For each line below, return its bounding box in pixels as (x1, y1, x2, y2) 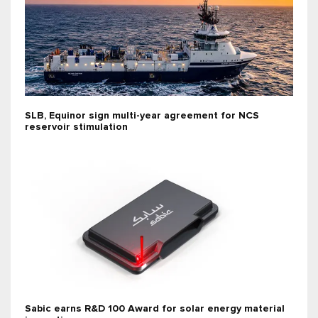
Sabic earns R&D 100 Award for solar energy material (25, 304, 285, 314)
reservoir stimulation (25, 122, 128, 133)
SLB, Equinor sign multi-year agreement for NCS (25, 111, 259, 121)
